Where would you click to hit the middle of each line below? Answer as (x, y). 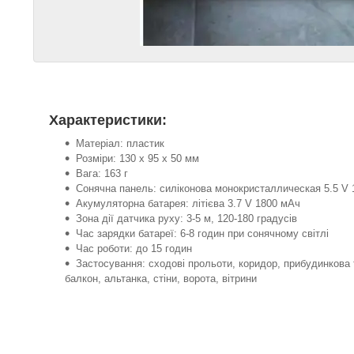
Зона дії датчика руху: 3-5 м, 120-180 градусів (186, 218)
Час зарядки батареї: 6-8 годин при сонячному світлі (202, 233)
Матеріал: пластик (120, 143)
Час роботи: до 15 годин (134, 249)
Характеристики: (108, 120)
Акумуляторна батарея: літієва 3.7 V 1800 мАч (188, 203)
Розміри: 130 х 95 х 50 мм (137, 158)
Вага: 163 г (102, 173)
